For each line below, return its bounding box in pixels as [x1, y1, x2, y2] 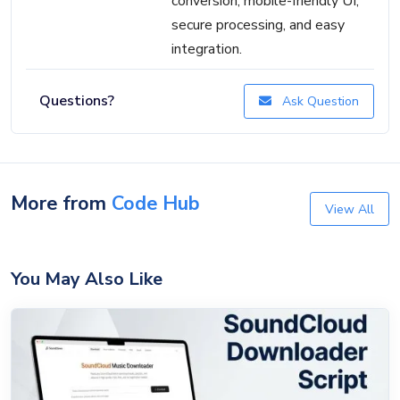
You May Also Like [11, 267, 162, 292]
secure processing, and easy [171, 15, 345, 36]
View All [325, 200, 374, 218]
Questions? [39, 90, 114, 111]
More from [11, 189, 112, 217]
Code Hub [112, 189, 200, 217]
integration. [171, 39, 242, 60]
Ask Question [279, 92, 359, 110]
